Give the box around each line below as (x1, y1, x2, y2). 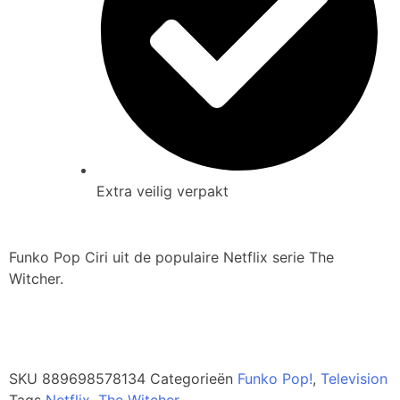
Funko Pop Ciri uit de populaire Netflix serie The (9, 248, 334, 267)
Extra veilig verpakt (96, 182, 229, 201)
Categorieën (150, 370, 233, 388)
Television (321, 370, 387, 388)
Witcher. (9, 270, 63, 288)
